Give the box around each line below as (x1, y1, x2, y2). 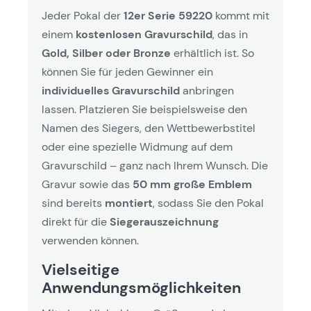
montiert (105, 196, 153, 210)
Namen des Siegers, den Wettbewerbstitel (42, 121, 255, 135)
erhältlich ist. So (171, 46, 254, 60)
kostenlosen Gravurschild (76, 27, 212, 42)
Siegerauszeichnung (110, 215, 219, 229)
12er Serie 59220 (124, 8, 212, 23)
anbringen (180, 83, 234, 98)
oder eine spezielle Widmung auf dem (42, 140, 233, 154)
